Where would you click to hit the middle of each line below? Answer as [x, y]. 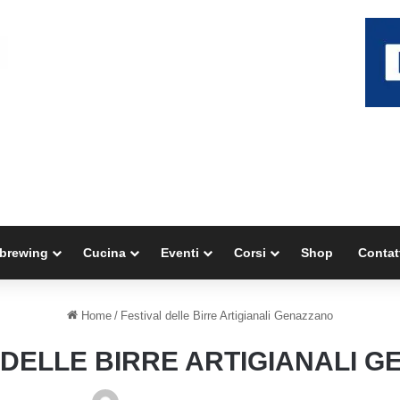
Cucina [104, 252]
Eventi [180, 252]
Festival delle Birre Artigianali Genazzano [227, 315]
